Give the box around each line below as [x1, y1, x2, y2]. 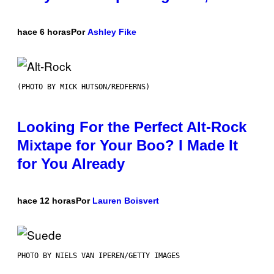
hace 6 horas [17, 27, 71, 37]
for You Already [17, 155, 125, 172]
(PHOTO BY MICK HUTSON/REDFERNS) [17, 83, 150, 92]
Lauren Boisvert [92, 196, 159, 206]
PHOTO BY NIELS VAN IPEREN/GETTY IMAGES [17, 251, 180, 261]
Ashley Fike [87, 27, 136, 37]
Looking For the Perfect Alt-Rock [17, 119, 246, 136]
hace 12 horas [17, 196, 76, 206]
